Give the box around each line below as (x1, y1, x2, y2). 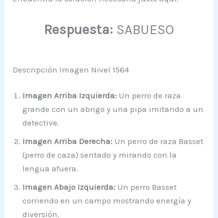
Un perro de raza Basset (112, 136, 204, 146)
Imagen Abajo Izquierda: (22, 182, 116, 192)
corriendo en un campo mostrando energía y (22, 196, 192, 206)
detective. (22, 118, 60, 128)
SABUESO (113, 21, 174, 38)
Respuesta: (44, 21, 113, 38)
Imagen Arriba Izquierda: (22, 91, 117, 101)
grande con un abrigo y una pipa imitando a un (22, 104, 204, 114)
